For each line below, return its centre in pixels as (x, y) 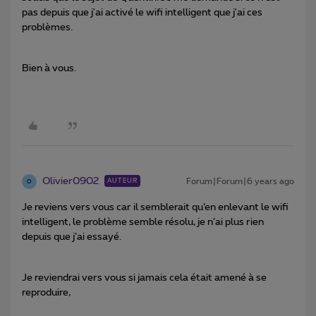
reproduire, (46, 293)
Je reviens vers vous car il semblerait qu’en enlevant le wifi (155, 208)
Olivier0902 (71, 182)
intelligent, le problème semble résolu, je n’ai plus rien (143, 223)
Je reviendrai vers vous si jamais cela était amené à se (144, 278)
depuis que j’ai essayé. (72, 237)
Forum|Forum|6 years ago (240, 182)
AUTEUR (122, 181)
